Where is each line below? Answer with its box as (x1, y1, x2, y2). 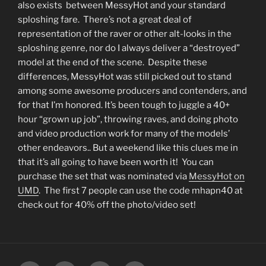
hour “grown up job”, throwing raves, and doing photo (18, 113, 238, 125)
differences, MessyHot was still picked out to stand (18, 71, 232, 82)
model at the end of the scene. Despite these (18, 56, 207, 68)
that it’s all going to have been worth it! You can (18, 156, 214, 167)
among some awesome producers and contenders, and (18, 85, 247, 96)
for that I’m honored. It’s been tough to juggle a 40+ (18, 99, 230, 110)
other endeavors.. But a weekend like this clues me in (18, 142, 238, 153)
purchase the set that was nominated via (18, 170, 189, 182)
